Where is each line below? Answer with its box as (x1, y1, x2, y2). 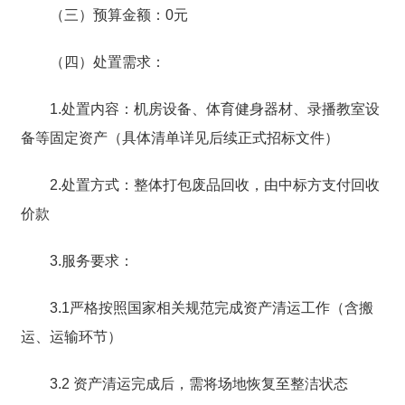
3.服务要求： (49, 252, 134, 268)
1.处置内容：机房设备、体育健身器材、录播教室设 (49, 100, 380, 117)
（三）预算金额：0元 (49, 6, 188, 23)
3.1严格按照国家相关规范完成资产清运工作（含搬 (49, 299, 373, 316)
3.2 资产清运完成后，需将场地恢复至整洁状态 (49, 375, 348, 391)
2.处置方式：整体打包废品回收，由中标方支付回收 (49, 176, 380, 193)
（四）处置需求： (49, 53, 165, 70)
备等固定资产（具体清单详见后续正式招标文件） (20, 129, 339, 146)
